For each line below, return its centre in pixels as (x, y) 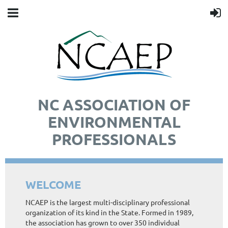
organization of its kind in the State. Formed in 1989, (109, 212)
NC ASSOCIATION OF (114, 105)
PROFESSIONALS (114, 139)
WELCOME (53, 184)
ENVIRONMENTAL (114, 122)
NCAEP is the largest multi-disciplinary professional (108, 202)
